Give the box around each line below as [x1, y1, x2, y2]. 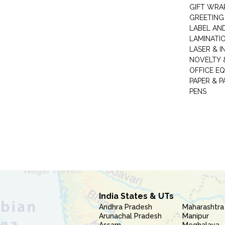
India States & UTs [99, 191, 174, 201]
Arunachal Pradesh [99, 212, 162, 220]
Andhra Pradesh [99, 203, 152, 211]
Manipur [182, 212, 209, 220]
